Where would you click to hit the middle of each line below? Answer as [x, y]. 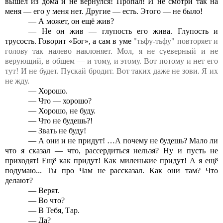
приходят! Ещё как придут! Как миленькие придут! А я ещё [111, 161]
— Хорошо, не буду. [62, 111]
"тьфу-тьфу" [154, 41]
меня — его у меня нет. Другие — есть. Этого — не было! [104, 11]
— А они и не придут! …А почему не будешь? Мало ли [123, 141]
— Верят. [44, 191]
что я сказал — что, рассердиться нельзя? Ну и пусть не [111, 151]
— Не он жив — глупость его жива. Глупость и [123, 31]
